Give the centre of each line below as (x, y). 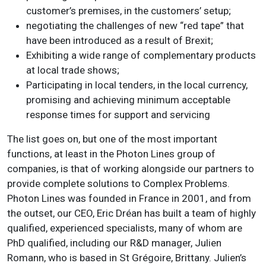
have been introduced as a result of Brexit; (120, 40)
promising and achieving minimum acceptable (128, 99)
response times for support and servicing (118, 114)
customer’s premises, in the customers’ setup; (129, 10)
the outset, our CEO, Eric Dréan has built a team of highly (132, 213)
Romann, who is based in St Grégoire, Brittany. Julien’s (127, 257)
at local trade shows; (73, 70)
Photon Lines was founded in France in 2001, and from (129, 198)
